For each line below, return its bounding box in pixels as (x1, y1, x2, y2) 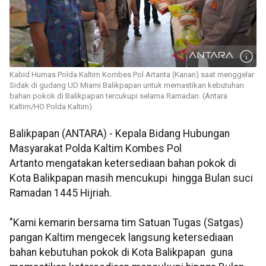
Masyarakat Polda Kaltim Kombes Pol (9, 142, 182, 155)
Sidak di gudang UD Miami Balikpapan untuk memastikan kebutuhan (9, 81, 244, 90)
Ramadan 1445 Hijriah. (9, 187, 112, 199)
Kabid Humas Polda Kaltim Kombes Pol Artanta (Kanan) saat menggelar (9, 70, 254, 80)
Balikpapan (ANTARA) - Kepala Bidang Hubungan (9, 128, 230, 140)
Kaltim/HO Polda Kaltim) (9, 102, 92, 112)
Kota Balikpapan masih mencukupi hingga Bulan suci (9, 172, 253, 185)
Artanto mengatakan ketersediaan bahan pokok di (9, 157, 236, 170)
